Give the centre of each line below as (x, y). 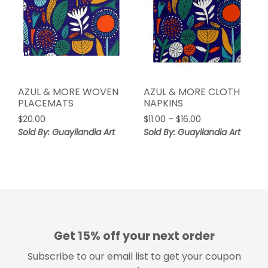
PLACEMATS (46, 103)
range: (213, 131)
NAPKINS (163, 103)
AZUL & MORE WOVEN (68, 92)
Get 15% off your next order (134, 236)
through (216, 155)
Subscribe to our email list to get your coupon (134, 257)
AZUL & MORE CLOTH (191, 92)
